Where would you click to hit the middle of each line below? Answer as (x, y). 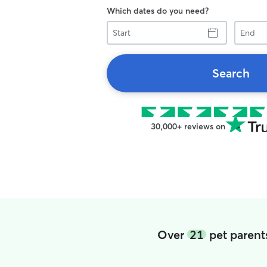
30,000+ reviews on (188, 126)
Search (231, 73)
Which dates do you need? (158, 11)
